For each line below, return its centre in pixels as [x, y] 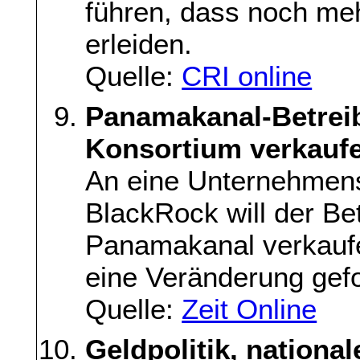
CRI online [247, 76]
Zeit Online [250, 309]
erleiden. [139, 44]
